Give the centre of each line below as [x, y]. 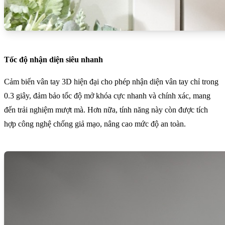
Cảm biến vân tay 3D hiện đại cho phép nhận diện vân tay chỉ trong [111, 82]
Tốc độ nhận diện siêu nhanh [53, 60]
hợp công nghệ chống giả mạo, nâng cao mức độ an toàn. [95, 124]
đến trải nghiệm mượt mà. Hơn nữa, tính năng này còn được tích [106, 110]
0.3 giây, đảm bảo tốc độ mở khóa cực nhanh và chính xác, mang [107, 96]
